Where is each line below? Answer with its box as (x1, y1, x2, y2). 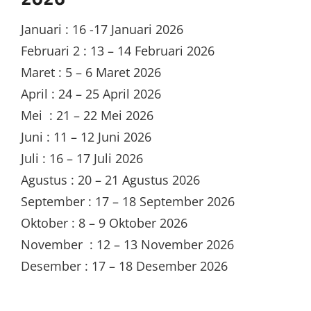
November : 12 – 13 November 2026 (21, 236, 234, 253)
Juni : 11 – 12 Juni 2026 (21, 128, 151, 145)
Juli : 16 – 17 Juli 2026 (21, 150, 143, 167)
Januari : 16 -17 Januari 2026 (21, 21, 183, 37)
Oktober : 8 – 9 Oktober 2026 (21, 215, 187, 231)
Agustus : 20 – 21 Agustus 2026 (21, 171, 200, 188)
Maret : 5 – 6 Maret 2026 (21, 64, 161, 81)
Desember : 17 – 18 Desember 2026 (21, 258, 228, 274)
